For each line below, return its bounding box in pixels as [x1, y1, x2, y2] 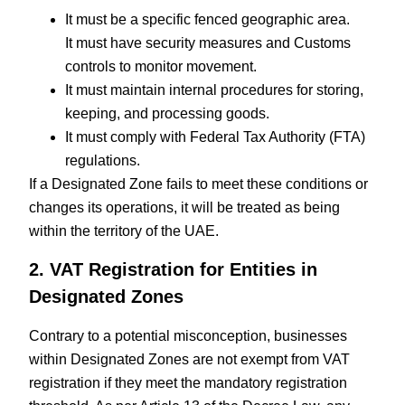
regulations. [65, 152, 141, 168]
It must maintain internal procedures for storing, [65, 81, 364, 98]
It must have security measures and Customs [65, 34, 352, 51]
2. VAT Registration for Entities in [29, 259, 318, 280]
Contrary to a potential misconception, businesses [29, 328, 348, 344]
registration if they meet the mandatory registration [29, 375, 348, 391]
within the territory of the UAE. [29, 222, 220, 239]
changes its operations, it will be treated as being [29, 199, 341, 215]
